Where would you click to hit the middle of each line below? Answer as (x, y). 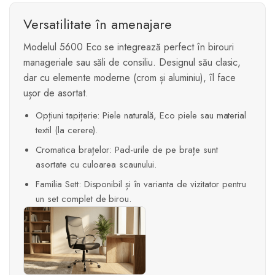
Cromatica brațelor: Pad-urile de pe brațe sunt (127, 149)
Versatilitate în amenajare (98, 24)
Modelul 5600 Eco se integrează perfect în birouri (129, 47)
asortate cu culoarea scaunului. (96, 164)
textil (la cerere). (67, 130)
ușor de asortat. (56, 93)
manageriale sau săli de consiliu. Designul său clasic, (132, 62)
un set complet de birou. (84, 199)
